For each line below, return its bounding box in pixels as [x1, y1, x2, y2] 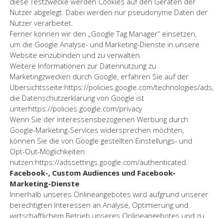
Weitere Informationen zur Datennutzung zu [10, 60, 156, 71]
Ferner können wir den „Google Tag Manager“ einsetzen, [10, 28, 197, 38]
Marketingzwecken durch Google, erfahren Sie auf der [10, 71, 189, 81]
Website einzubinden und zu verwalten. [10, 50, 142, 60]
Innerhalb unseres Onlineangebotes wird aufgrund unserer [10, 189, 208, 199]
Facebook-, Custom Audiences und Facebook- [10, 167, 176, 178]
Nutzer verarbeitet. [10, 18, 73, 28]
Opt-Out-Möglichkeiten [10, 146, 85, 156]
